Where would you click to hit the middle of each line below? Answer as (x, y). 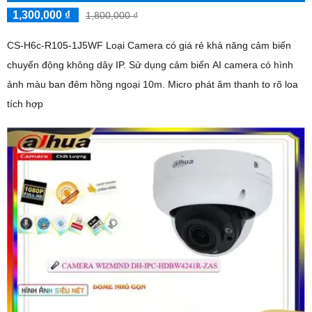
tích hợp (25, 103)
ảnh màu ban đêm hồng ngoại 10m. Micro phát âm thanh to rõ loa (87, 84)
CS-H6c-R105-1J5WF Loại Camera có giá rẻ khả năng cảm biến (149, 45)
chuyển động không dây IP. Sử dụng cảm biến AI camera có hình (68, 64)
